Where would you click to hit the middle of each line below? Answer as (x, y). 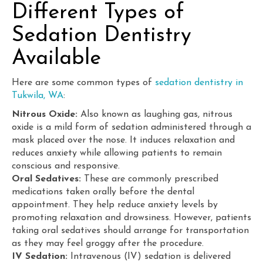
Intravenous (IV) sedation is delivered (149, 257)
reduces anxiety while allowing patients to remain (117, 153)
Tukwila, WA (38, 96)
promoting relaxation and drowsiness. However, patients (131, 218)
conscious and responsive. (66, 166)
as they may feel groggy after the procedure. (108, 244)
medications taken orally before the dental (103, 192)
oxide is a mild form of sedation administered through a (131, 127)
